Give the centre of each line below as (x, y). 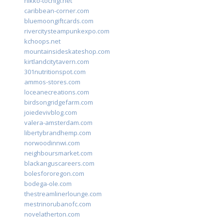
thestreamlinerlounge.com (63, 194)
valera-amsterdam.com (58, 122)
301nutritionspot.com (55, 71)
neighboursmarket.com (58, 153)
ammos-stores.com (52, 82)
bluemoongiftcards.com (59, 21)
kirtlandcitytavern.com (57, 61)
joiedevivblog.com (51, 112)
